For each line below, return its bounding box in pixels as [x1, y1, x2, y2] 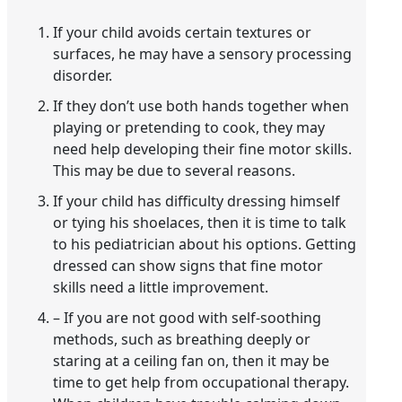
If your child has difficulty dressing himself [53, 190, 341, 211]
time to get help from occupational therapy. [53, 371, 350, 392]
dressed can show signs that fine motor [53, 255, 324, 275]
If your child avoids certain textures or [53, 22, 312, 42]
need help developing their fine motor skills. [53, 138, 353, 159]
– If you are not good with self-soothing [53, 307, 322, 328]
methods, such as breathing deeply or [53, 328, 311, 349]
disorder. [53, 65, 113, 85]
